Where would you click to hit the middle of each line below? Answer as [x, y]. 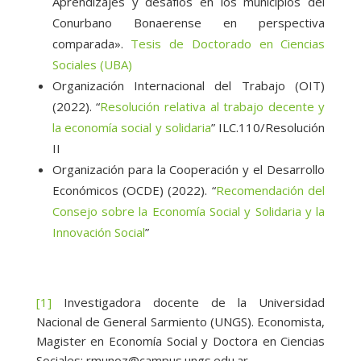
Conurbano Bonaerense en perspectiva [189, 23]
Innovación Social [98, 232]
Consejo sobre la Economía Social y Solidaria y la [189, 212]
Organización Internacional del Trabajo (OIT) [189, 86]
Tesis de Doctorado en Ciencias [228, 44]
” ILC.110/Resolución [268, 128]
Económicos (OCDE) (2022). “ [134, 191]
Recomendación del [270, 191]
